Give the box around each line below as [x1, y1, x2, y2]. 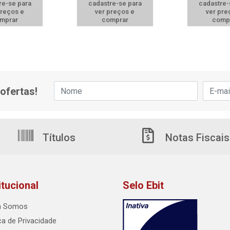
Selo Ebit [123, 179, 164, 191]
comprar [101, 16, 128, 24]
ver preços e [95, 8, 135, 15]
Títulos [40, 131, 75, 144]
